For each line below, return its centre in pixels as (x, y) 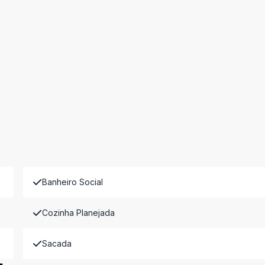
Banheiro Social (72, 182)
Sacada (56, 244)
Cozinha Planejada (78, 213)
